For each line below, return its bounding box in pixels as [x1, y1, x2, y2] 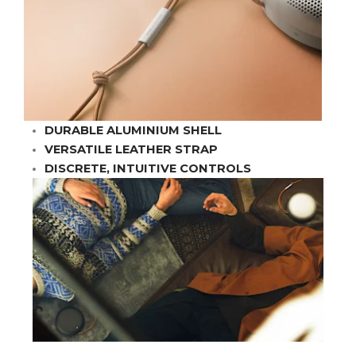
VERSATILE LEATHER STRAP [44, 142, 218, 157]
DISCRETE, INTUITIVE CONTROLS [44, 161, 251, 176]
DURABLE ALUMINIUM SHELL [44, 123, 222, 138]
